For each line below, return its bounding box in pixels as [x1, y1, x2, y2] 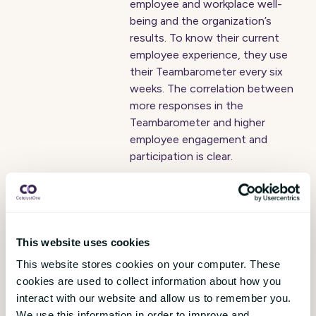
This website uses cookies [16, 236, 150, 248]
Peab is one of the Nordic [130, 294, 262, 308]
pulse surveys [130, 243, 241, 265]
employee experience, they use [130, 48, 288, 61]
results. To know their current [130, 31, 280, 44]
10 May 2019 [215, 272, 273, 284]
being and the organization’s [130, 14, 272, 28]
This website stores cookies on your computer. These [16, 257, 281, 270]
